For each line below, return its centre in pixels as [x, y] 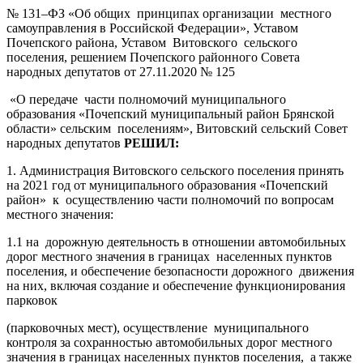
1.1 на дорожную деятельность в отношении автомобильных [176, 241]
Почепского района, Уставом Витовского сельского [152, 42]
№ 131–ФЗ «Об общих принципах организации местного [169, 13]
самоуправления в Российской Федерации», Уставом [154, 28]
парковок [32, 300]
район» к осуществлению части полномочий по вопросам [170, 199]
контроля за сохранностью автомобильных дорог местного [169, 342]
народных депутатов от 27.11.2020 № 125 [121, 71]
